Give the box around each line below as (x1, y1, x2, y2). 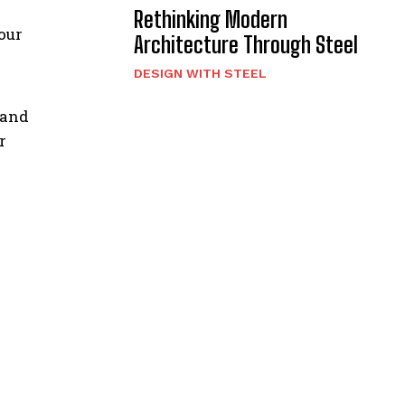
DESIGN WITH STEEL (133, 66, 267, 81)
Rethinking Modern (133, 6, 287, 33)
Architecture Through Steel (133, 32, 358, 59)
